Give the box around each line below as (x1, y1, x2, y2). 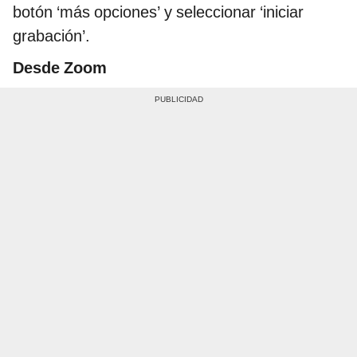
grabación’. (13, 25, 90, 45)
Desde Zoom (13, 57, 107, 77)
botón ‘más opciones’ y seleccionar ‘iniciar (13, 2, 304, 22)
